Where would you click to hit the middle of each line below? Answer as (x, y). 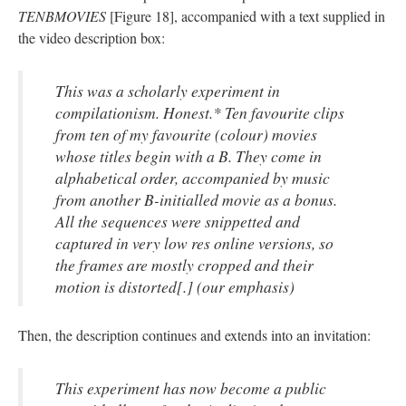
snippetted (238, 221)
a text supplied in (335, 16)
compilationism (106, 112)
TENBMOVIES (62, 16)
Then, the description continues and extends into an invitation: (194, 335)
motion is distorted (116, 286)
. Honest (183, 112)
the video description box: (92, 38)
